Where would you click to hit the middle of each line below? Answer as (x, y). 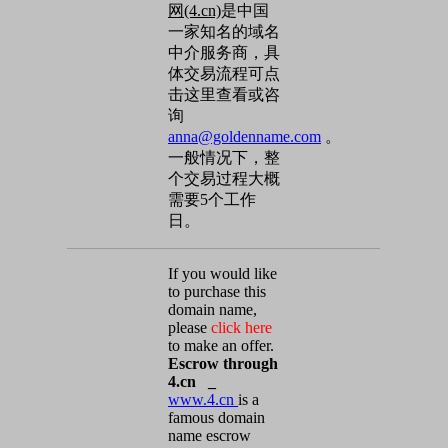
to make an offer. (221, 345)
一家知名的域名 (224, 31)
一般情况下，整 (224, 157)
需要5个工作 (212, 199)
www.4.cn (203, 399)
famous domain (216, 417)
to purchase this (217, 291)
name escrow (209, 435)
